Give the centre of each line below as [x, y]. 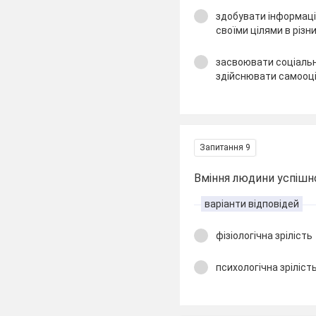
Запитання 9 [225, 147]
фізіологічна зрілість [265, 236]
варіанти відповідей [252, 204]
